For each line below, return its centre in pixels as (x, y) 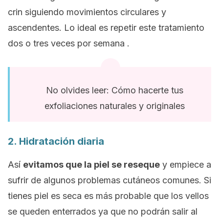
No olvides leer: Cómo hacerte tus (114, 90)
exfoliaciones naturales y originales (114, 106)
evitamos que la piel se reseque (91, 164)
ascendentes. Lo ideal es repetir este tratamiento (106, 28)
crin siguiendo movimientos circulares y (87, 12)
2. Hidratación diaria (56, 141)
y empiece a (186, 164)
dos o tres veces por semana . (69, 43)
